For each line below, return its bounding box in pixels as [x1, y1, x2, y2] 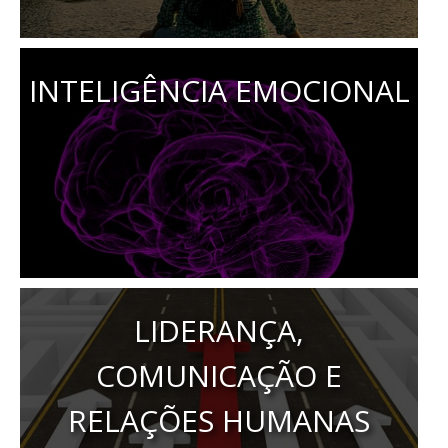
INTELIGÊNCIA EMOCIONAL [28, 70, 410, 111]
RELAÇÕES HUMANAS [68, 400, 370, 441]
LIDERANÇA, [134, 310, 304, 351]
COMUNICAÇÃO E [96, 355, 342, 396]
